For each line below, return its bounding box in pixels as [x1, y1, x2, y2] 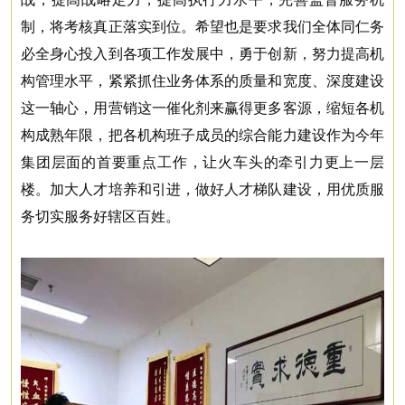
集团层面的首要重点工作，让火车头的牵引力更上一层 [21, 154, 384, 170]
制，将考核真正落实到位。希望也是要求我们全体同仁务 [21, 18, 384, 34]
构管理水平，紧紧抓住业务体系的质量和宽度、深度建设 [21, 72, 384, 89]
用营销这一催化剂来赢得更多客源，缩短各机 [93, 99, 385, 116]
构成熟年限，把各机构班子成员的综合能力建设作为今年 [21, 127, 384, 143]
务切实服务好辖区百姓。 [21, 208, 180, 224]
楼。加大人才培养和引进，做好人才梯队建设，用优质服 [21, 181, 384, 197]
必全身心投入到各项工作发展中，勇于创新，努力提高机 [21, 45, 384, 61]
